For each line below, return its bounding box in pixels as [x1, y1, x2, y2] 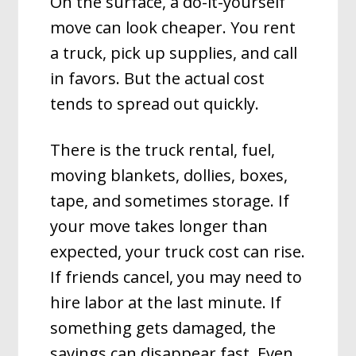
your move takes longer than [50, 215, 269, 237]
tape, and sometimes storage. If [50, 190, 290, 211]
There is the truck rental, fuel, [50, 139, 276, 161]
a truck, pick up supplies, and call [50, 42, 298, 64]
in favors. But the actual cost [50, 68, 265, 89]
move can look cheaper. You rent [50, 17, 296, 38]
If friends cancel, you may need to [50, 266, 303, 288]
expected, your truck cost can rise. [50, 241, 306, 262]
